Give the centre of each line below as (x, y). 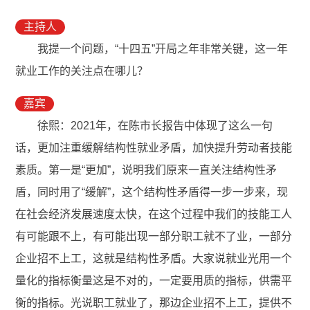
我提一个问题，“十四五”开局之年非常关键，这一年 (163, 49)
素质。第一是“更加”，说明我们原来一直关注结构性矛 (146, 170)
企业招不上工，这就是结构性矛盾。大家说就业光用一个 (154, 259)
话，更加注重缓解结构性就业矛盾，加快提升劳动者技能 (154, 148)
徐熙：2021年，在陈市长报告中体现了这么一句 (155, 126)
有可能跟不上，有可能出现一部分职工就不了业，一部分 (154, 237)
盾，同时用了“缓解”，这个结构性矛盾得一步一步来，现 (152, 192)
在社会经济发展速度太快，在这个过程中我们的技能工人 (154, 215)
